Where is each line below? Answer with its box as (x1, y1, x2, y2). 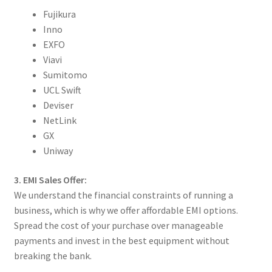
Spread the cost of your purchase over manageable (13, 219, 223, 231)
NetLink (42, 114, 76, 126)
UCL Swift (42, 83, 81, 96)
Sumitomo (42, 68, 87, 81)
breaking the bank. (13, 249, 92, 262)
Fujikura (42, 7, 76, 20)
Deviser (42, 98, 73, 111)
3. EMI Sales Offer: (13, 173, 87, 186)
